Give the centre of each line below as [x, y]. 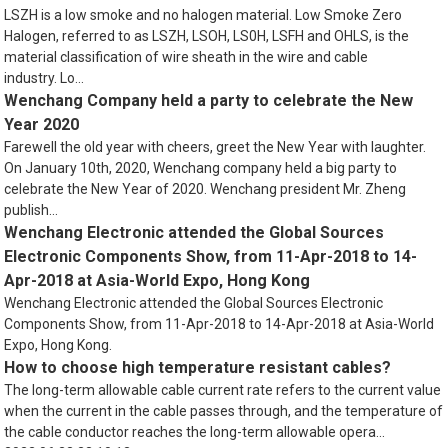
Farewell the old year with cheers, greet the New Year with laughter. [215, 146]
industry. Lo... [44, 77]
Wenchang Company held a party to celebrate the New [209, 100]
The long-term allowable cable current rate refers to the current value [223, 389]
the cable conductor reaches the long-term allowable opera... [195, 431]
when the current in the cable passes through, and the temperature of [224, 410]
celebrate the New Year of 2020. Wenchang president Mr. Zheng [205, 188]
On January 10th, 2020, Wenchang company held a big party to [201, 167]
